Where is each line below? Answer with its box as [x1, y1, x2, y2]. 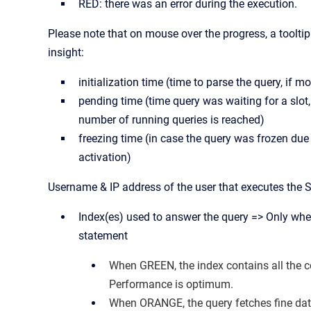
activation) [78, 150, 131, 164]
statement [78, 228, 128, 242]
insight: [48, 45, 84, 59]
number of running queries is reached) [78, 112, 264, 126]
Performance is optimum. [109, 277, 233, 291]
